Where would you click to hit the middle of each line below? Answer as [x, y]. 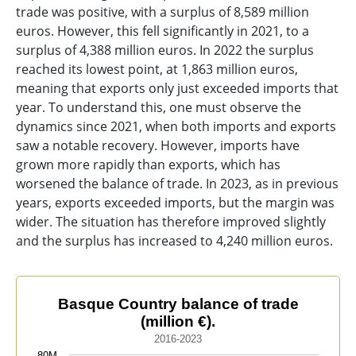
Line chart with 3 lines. [96, 328]
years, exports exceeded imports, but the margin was [175, 203]
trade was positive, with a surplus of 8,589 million [163, 12]
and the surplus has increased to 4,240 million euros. [174, 241]
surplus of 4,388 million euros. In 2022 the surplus [165, 50]
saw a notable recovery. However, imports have [158, 145]
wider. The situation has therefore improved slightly [171, 222]
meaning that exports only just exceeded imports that [177, 88]
